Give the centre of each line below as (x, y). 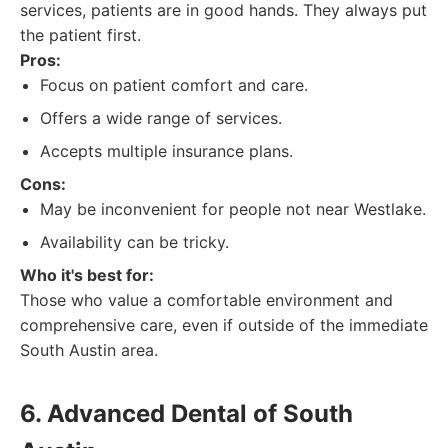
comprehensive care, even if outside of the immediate (224, 325)
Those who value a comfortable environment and (206, 300)
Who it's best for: (87, 275)
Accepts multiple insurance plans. (166, 151)
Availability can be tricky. (134, 242)
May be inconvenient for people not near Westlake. (233, 209)
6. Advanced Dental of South (186, 413)
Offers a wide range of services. (161, 118)
